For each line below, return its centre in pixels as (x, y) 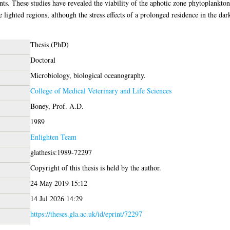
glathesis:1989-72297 (61, 152)
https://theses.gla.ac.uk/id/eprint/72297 (86, 214)
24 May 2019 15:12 (59, 183)
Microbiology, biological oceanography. (88, 75)
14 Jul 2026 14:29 (56, 198)
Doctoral (43, 60)
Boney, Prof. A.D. (57, 106)
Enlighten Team (53, 137)
